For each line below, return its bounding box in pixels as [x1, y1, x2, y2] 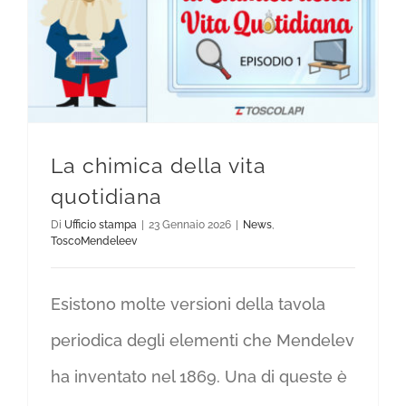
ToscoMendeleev [51, 235, 137, 248]
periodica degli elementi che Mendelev [51, 331, 354, 351]
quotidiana [51, 184, 162, 209]
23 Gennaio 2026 [149, 218, 231, 232]
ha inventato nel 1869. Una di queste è [51, 367, 347, 387]
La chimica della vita [51, 153, 266, 179]
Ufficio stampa [64, 218, 137, 232]
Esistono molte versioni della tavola [51, 295, 325, 314]
